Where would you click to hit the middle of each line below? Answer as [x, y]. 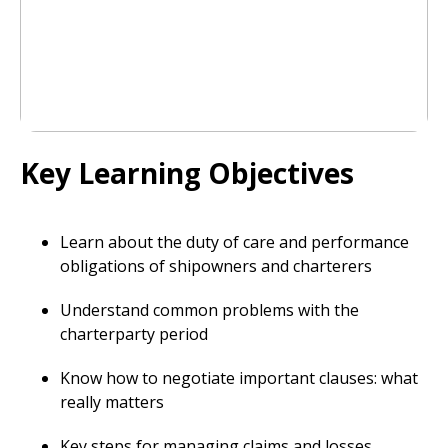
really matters [112, 402]
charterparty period [134, 334]
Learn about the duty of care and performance [234, 242]
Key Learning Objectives [187, 173]
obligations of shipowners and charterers [216, 266]
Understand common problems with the [209, 310]
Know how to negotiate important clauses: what [239, 378]
